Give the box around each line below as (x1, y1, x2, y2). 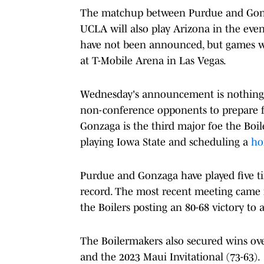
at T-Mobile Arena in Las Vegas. (80, 54, 226, 67)
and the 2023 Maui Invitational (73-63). (80, 250, 260, 263)
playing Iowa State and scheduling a (80, 136, 251, 148)
